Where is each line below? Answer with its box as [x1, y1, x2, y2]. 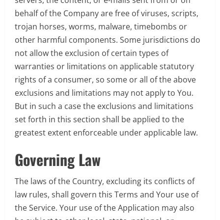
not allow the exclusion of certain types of [15, 47, 168, 58]
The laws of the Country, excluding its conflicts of [15, 175, 194, 187]
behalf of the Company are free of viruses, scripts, [15, 7, 198, 19]
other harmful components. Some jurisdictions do [15, 34, 200, 45]
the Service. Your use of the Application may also [15, 202, 194, 213]
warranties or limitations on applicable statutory [15, 60, 194, 72]
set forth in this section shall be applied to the [15, 113, 184, 125]
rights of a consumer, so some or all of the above [15, 74, 196, 85]
